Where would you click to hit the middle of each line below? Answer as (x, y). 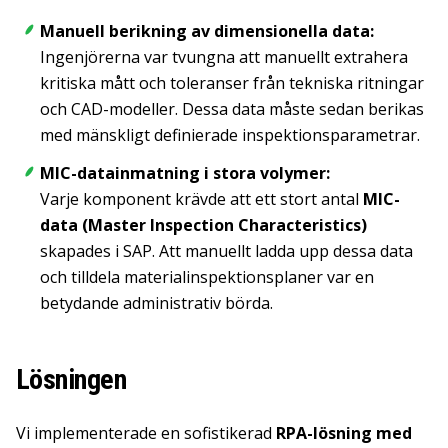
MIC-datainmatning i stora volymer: (185, 173)
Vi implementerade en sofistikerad (146, 433)
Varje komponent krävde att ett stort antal (201, 199)
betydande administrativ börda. (156, 303)
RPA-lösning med (344, 433)
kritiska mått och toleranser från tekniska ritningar (232, 83)
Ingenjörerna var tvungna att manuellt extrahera (224, 57)
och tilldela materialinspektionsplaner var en (207, 277)
